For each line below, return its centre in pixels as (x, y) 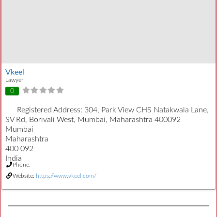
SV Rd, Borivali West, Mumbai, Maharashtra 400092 (93, 120)
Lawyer (14, 80)
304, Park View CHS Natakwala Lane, (147, 110)
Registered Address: (51, 110)
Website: (24, 176)
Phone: (22, 165)
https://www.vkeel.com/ (66, 176)
